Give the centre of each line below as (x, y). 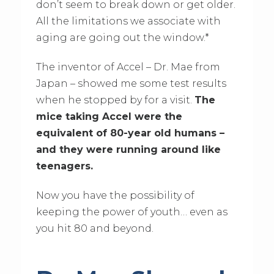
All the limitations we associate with (128, 21)
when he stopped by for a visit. (115, 100)
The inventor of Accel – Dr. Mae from (128, 67)
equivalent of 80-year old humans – (130, 133)
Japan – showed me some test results (131, 84)
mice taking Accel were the (109, 117)
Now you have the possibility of (115, 196)
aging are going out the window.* (122, 38)
